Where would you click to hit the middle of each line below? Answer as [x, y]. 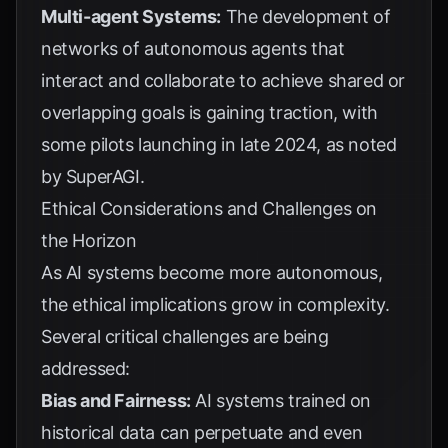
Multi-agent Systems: [131, 16]
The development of [306, 16]
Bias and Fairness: [116, 400]
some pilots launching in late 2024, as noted [219, 144]
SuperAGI [102, 176]
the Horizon [89, 240]
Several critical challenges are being [185, 336]
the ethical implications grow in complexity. [215, 304]
